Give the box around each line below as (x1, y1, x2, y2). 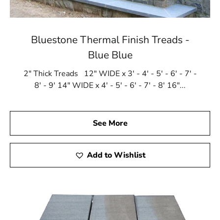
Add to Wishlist (87, 149, 145, 161)
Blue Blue (87, 48, 133, 62)
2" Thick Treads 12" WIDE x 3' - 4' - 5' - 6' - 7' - (23, 68, 197, 79)
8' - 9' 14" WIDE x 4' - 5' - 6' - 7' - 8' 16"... (34, 80, 186, 91)
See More (92, 117, 128, 129)
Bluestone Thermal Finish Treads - (30, 32, 190, 47)
